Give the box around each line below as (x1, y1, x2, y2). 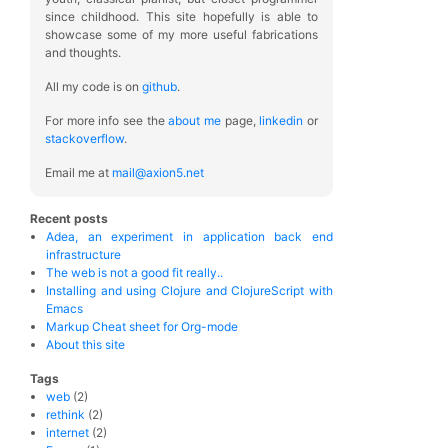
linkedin (259, 113, 304, 128)
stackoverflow (45, 131, 124, 146)
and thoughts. (45, 45, 121, 60)
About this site (46, 337, 125, 352)
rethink (46, 407, 85, 422)
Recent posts (30, 211, 108, 226)
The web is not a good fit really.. (46, 265, 223, 280)
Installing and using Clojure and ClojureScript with (46, 283, 333, 298)
